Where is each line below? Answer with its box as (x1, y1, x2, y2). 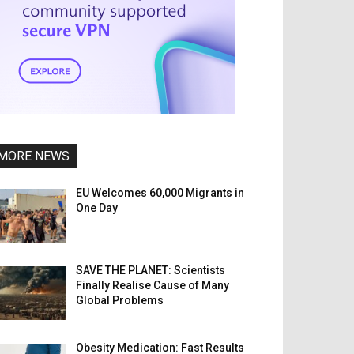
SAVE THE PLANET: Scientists (76, 264, 226, 277)
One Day (76, 201, 119, 215)
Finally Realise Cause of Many (76, 279, 230, 292)
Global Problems (76, 294, 164, 307)
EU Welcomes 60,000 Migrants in (76, 186, 245, 200)
